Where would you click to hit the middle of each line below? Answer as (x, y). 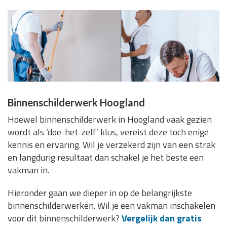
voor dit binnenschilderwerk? (65, 218)
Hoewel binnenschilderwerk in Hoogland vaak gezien (110, 120)
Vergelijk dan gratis (162, 218)
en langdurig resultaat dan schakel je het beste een (106, 158)
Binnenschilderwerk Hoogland (76, 103)
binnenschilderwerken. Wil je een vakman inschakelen (111, 206)
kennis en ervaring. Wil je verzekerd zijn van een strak (111, 145)
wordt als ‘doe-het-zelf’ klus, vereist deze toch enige (108, 132)
